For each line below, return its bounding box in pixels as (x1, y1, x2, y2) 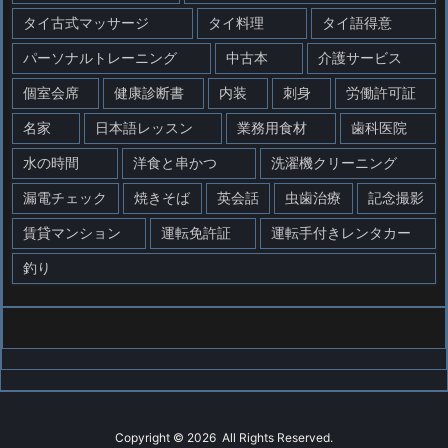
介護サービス (317, 49, 402, 67)
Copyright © (115, 430, 187, 446)
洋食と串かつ (133, 154, 217, 172)
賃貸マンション (23, 224, 121, 242)
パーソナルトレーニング (23, 49, 177, 67)
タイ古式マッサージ (23, 14, 149, 32)
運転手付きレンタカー (271, 224, 411, 242)
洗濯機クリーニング (271, 154, 397, 172)
